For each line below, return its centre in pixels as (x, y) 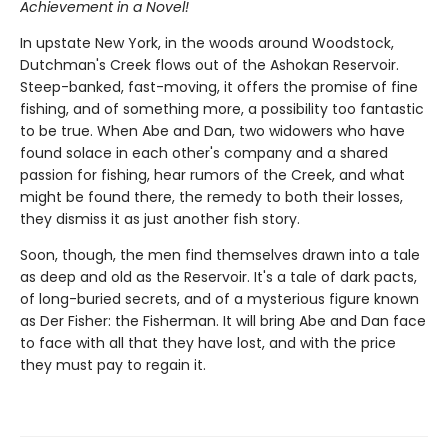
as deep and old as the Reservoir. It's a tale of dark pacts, (218, 276)
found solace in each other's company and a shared (204, 152)
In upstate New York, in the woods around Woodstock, (207, 42)
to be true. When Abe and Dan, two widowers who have (212, 130)
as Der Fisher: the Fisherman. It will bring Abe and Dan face (223, 320)
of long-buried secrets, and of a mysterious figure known (219, 298)
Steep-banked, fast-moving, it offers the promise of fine (219, 86)
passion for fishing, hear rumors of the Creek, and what (212, 174)
